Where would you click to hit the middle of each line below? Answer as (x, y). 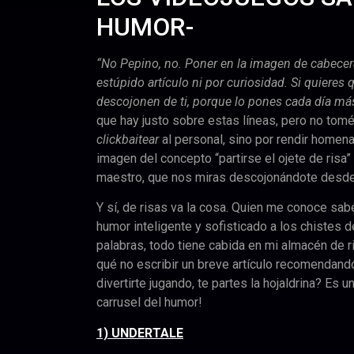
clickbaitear (128, 139)
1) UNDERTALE (140, 333)
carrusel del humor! (149, 303)
